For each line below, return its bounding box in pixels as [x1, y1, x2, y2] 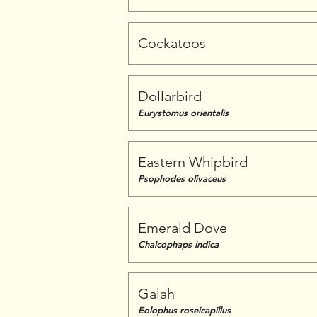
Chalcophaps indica [138, 238, 219, 250]
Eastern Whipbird [138, 154, 248, 171]
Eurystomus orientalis [138, 107, 229, 118]
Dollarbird [138, 88, 202, 105]
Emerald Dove [138, 219, 227, 236]
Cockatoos [138, 35, 206, 52]
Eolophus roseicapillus [138, 304, 231, 316]
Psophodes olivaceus [138, 173, 226, 184]
